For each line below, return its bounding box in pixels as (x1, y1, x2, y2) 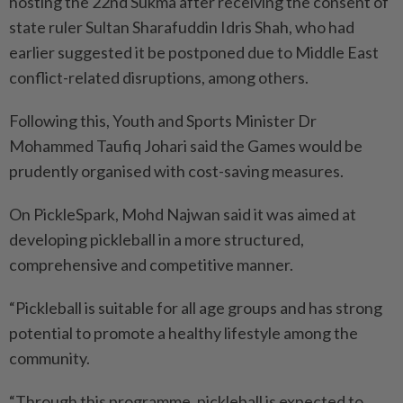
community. (9, 348, 90, 369)
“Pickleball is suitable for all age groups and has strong (9, 298, 382, 318)
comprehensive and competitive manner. (9, 255, 293, 275)
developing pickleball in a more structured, (9, 229, 304, 250)
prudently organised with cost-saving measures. (9, 161, 344, 182)
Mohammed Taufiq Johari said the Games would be (9, 136, 363, 157)
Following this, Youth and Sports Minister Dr (9, 111, 317, 131)
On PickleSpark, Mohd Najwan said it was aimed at (9, 204, 356, 225)
